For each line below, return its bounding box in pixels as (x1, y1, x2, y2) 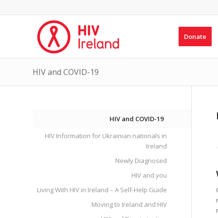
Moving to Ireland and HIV (91, 200, 167, 209)
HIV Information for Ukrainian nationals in (44, 131, 167, 140)
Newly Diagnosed (115, 156, 167, 165)
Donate (183, 32, 206, 41)
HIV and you (131, 171, 167, 180)
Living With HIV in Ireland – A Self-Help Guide (36, 185, 167, 194)
